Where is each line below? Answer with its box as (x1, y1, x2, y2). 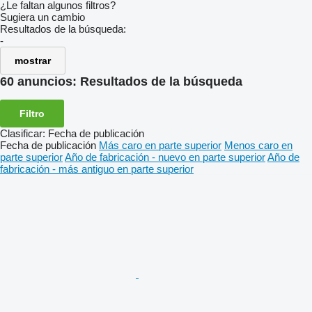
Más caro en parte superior (99, 139, 221, 151)
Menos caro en (224, 139, 292, 151)
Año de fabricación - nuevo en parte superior (65, 150, 265, 163)
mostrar (15, 55, 51, 66)
